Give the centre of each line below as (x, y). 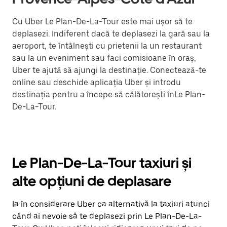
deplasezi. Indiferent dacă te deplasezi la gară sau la (111, 34)
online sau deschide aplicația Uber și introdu (97, 82)
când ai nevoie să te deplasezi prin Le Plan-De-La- (107, 216)
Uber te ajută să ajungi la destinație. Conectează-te (109, 70)
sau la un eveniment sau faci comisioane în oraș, (104, 58)
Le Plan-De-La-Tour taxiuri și (102, 163)
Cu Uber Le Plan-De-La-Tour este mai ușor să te (102, 22)
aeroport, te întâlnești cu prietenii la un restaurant (107, 46)
